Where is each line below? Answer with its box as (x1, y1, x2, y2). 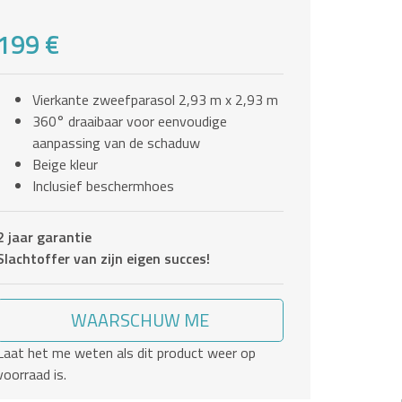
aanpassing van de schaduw (32, 131, 200, 153)
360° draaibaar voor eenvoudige (32, 109, 227, 132)
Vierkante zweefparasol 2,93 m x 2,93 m (32, 88, 278, 110)
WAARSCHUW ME (70, 305, 209, 334)
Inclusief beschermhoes (32, 174, 174, 197)
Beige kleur (32, 153, 98, 175)
